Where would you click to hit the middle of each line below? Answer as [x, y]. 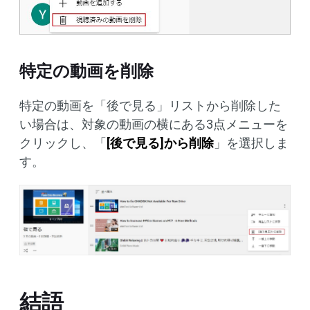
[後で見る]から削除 [160, 143]
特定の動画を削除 [86, 72]
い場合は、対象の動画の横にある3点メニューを [154, 125]
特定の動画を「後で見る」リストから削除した [150, 106]
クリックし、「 [63, 143]
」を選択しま [251, 143]
